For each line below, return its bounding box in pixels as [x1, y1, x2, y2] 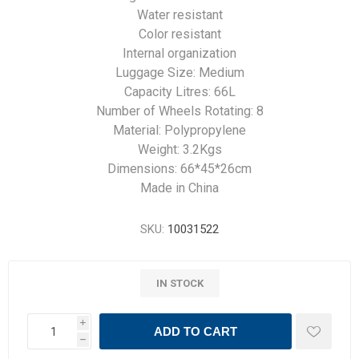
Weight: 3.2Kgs [137, 142, 222, 157]
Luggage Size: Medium [115, 65, 244, 80]
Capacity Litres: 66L [123, 84, 236, 99]
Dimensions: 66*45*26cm [107, 161, 252, 176]
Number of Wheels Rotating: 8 [95, 103, 264, 119]
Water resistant [136, 7, 223, 22]
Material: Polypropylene [113, 123, 246, 138]
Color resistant [138, 26, 221, 42]
